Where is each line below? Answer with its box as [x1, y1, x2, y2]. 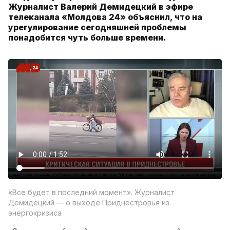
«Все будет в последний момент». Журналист [8, 188, 175, 197]
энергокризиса [8, 208, 62, 218]
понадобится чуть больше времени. [8, 32, 168, 43]
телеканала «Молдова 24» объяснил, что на [8, 12, 202, 23]
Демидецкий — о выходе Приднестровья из [8, 198, 169, 207]
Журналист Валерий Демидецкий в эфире [8, 2, 193, 12]
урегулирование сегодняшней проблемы [8, 22, 186, 33]
